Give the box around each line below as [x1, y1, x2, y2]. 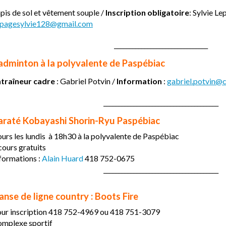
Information [117, 76, 162, 86]
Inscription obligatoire [105, 8, 189, 17]
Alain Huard [42, 153, 83, 163]
